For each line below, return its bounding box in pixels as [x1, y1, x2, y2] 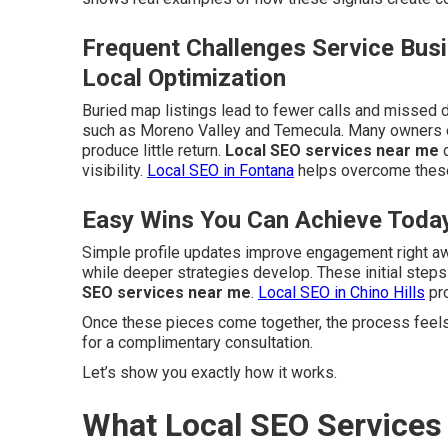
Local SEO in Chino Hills [258, 283, 425, 302]
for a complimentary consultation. [82, 333, 313, 352]
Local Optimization [82, 64, 286, 92]
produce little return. [82, 141, 225, 160]
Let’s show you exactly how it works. [82, 363, 337, 382]
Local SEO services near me [225, 141, 439, 160]
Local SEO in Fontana [147, 161, 294, 180]
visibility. [82, 161, 147, 180]
